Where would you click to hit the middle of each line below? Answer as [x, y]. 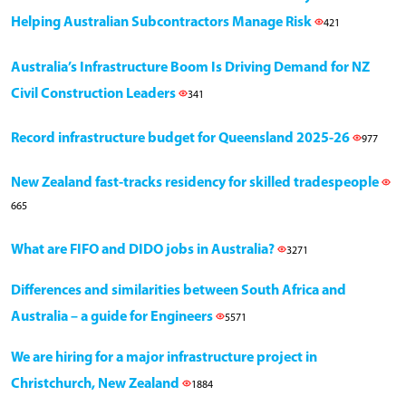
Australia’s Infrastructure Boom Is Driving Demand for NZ [190, 68]
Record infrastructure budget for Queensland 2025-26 [182, 139]
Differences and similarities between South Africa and [179, 291]
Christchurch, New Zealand [97, 385]
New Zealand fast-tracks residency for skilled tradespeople [196, 184]
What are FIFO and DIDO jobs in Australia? [144, 251]
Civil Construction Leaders [95, 95]
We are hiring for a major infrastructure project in [164, 358]
